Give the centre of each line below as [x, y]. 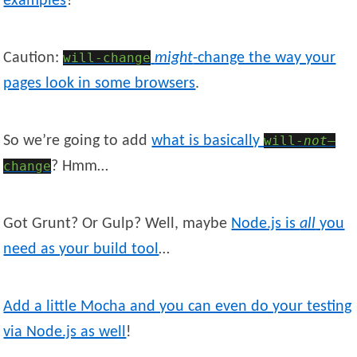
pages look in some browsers [100, 84]
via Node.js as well [65, 333]
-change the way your [265, 59]
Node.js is [266, 224]
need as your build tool [81, 250]
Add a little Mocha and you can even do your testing [178, 307]
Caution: [33, 59]
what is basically [208, 141]
